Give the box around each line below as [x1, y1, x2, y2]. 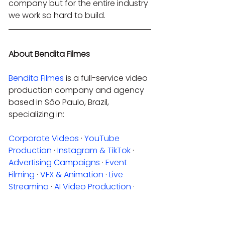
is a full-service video [64, 72, 150, 84]
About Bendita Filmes [9, 48, 90, 60]
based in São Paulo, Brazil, [9, 96, 111, 108]
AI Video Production [54, 180, 131, 192]
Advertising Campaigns [9, 156, 100, 168]
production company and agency [9, 84, 146, 96]
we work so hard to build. [9, 9, 105, 21]
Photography [9, 192, 61, 204]
